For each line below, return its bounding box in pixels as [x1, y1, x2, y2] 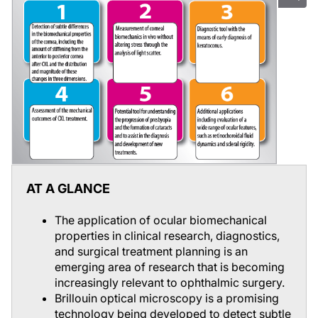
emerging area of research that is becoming [55, 259, 285, 274]
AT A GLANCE [26, 180, 110, 196]
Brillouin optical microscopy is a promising [55, 290, 279, 305]
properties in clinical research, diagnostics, [55, 228, 280, 243]
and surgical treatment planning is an [55, 243, 248, 258]
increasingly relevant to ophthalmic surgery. [55, 275, 285, 290]
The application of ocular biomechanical [55, 212, 267, 227]
